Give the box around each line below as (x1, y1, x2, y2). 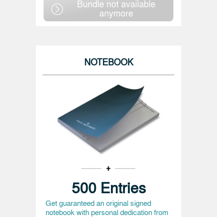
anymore (99, 6, 133, 19)
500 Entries (71, 177, 146, 198)
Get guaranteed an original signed (46, 198, 151, 208)
